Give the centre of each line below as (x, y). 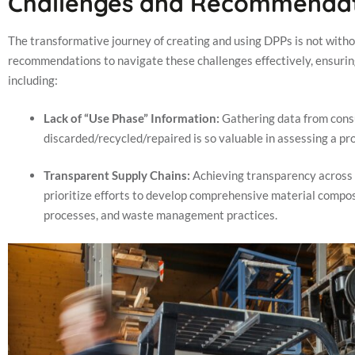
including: (34, 80)
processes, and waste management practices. (163, 215)
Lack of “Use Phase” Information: (132, 118)
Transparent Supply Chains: (117, 175)
